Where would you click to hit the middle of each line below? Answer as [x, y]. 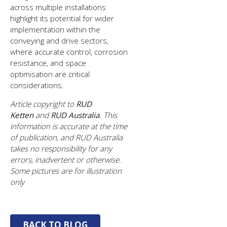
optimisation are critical [50, 74]
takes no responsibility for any [61, 149]
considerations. [37, 85]
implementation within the [55, 29]
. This [108, 115]
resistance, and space [48, 63]
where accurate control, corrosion [69, 52]
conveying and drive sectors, [60, 41]
